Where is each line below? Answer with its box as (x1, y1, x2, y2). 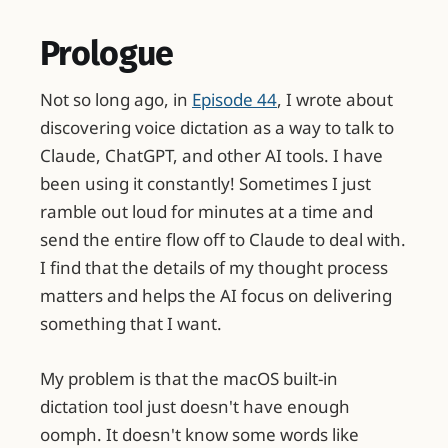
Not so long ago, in (40, 88, 192, 112)
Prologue (40, 32, 174, 74)
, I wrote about (277, 88, 393, 112)
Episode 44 (192, 88, 277, 112)
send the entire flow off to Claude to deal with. (40, 228, 406, 252)
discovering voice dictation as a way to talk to (40, 116, 394, 140)
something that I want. (40, 312, 222, 336)
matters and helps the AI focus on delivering (40, 284, 392, 308)
